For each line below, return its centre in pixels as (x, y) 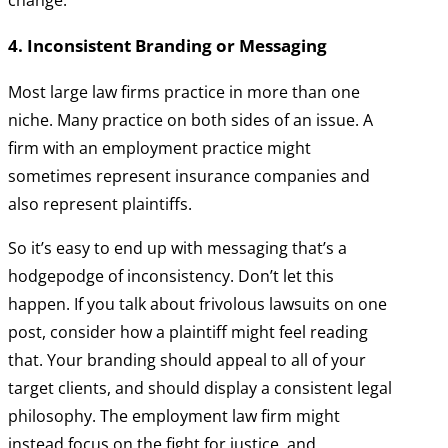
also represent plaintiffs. (100, 204)
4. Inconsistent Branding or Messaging (167, 46)
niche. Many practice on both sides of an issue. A (190, 120)
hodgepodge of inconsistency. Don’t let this (171, 276)
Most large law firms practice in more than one (184, 92)
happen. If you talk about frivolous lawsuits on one (197, 304)
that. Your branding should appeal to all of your (187, 360)
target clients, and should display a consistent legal (200, 388)
